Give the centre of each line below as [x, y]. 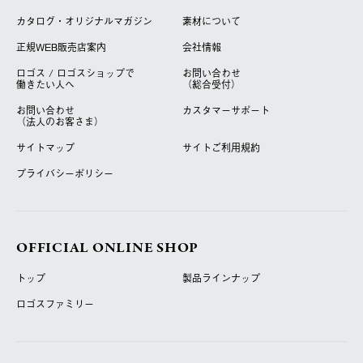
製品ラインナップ [221, 278]
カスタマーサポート [226, 111]
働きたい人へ [45, 85]
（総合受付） [211, 85]
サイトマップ [45, 148]
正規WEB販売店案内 [61, 47]
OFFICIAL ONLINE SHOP [107, 249]
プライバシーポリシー [65, 174]
